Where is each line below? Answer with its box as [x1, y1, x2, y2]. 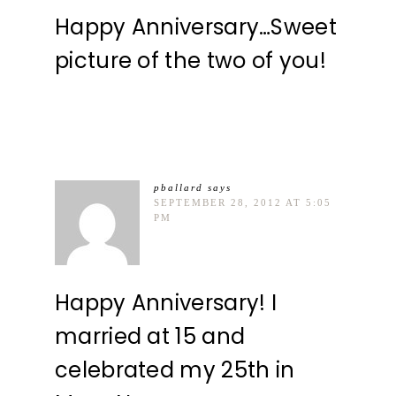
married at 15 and [55, 322, 246, 352]
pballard [154, 182, 203, 194]
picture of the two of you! [55, 46, 326, 76]
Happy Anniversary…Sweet [55, 12, 337, 42]
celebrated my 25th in [55, 355, 295, 385]
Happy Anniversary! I [55, 288, 278, 318]
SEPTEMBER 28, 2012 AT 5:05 [154, 197, 331, 209]
